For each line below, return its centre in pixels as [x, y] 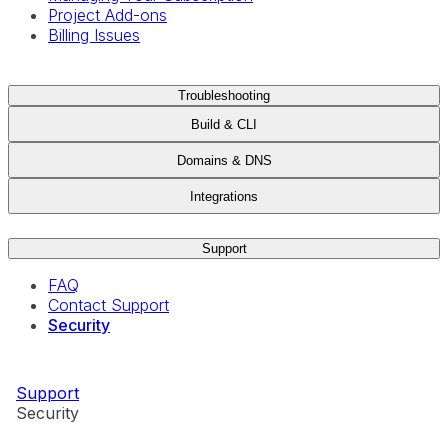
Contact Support [108, 305]
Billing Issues [94, 35]
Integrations [224, 196]
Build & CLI [224, 124]
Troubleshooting [224, 95]
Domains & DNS [224, 160]
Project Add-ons [107, 15]
